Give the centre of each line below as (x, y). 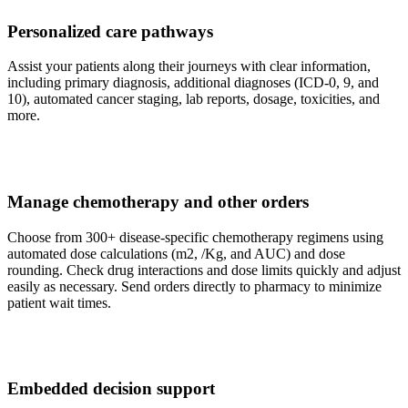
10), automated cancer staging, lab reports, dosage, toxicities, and (194, 99)
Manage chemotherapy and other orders (158, 201)
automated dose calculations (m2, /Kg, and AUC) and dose (176, 253)
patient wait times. (59, 302)
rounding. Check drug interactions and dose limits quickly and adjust (204, 270)
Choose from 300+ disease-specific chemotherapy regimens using (195, 237)
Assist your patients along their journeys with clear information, (189, 66)
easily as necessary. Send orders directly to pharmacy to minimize (194, 286)
